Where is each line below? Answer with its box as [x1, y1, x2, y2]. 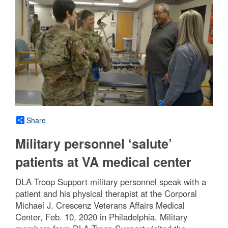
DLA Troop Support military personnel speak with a [15, 176, 206, 188]
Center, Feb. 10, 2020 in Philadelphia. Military [15, 211, 187, 223]
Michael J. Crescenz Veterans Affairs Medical [15, 199, 185, 212]
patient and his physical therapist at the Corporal [15, 187, 197, 200]
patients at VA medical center [15, 153, 191, 172]
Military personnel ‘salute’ [15, 134, 172, 153]
